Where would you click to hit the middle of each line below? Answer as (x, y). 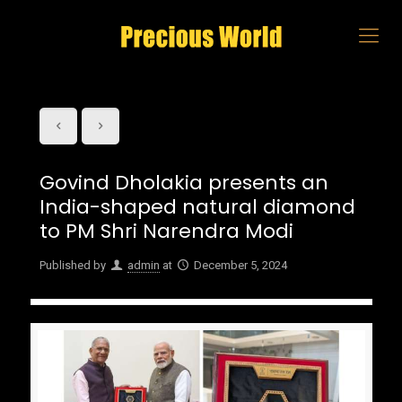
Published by (72, 265)
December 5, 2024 (240, 265)
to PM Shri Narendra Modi (166, 231)
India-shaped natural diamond (197, 207)
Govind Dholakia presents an (184, 183)
